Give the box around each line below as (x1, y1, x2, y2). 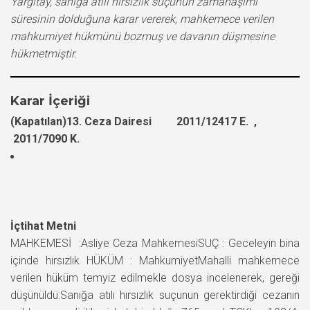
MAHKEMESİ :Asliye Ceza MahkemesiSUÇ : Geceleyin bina (10, 236, 300, 250)
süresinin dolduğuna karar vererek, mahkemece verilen (10, 12, 274, 26)
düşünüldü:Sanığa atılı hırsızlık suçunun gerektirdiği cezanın (10, 288, 300, 302)
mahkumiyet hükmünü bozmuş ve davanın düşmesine (10, 29, 275, 43)
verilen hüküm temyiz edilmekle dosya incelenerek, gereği (10, 271, 300, 284)
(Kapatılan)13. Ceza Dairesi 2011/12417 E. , (10, 114, 257, 128)
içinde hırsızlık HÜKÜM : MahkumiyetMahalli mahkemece (10, 253, 300, 267)
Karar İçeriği (10, 93, 90, 109)
